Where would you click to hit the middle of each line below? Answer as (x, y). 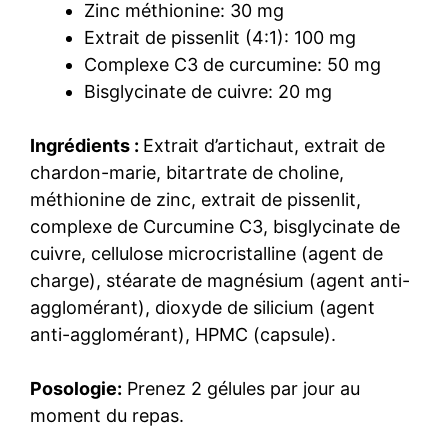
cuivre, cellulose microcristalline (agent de (206, 253)
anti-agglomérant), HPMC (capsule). (183, 334)
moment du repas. (107, 415)
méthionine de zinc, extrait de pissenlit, (195, 199)
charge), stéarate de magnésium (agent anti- (220, 280)
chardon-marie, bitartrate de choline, (187, 172)
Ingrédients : (86, 145)
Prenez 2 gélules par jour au (241, 388)
